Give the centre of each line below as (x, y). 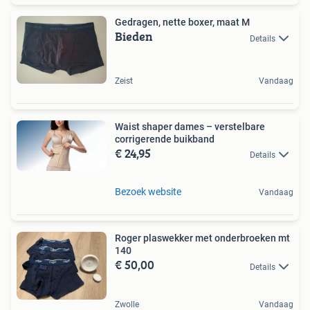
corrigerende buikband (165, 139)
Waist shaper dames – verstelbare (190, 126)
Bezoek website (148, 192)
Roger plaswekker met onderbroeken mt (202, 238)
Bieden (134, 37)
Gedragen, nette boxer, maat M (182, 22)
